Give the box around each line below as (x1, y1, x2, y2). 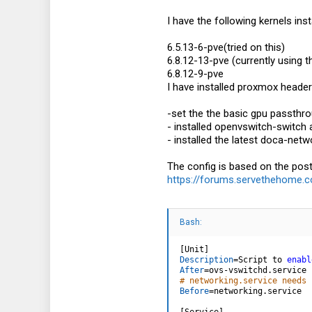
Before (180, 286, 209, 296)
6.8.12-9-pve (167, 68, 224, 81)
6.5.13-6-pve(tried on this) (167, 41, 285, 54)
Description (180, 254, 233, 265)
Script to (238, 254, 287, 265)
